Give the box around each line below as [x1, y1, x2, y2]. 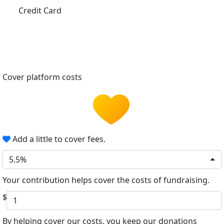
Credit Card [18, 4, 61, 16]
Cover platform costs [2, 71, 84, 83]
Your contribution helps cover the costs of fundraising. [2, 174, 209, 186]
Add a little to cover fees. [10, 133, 105, 145]
